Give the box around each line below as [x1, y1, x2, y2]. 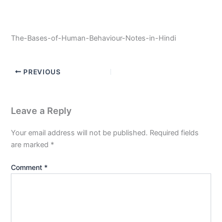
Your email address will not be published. [11, 128, 148, 137]
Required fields [150, 128, 199, 137]
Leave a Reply [11, 105, 72, 116]
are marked [11, 140, 51, 149]
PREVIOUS [21, 67, 61, 76]
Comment [11, 163, 45, 171]
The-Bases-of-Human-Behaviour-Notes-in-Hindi [11, 33, 176, 43]
